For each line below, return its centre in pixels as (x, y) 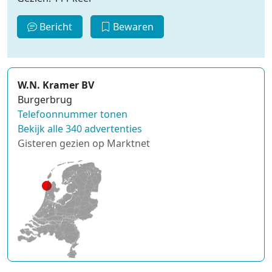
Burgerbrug (45, 99)
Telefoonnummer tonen (73, 114)
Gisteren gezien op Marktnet (84, 143)
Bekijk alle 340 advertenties (80, 128)
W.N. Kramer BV (56, 85)
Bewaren (132, 26)
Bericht (55, 26)
